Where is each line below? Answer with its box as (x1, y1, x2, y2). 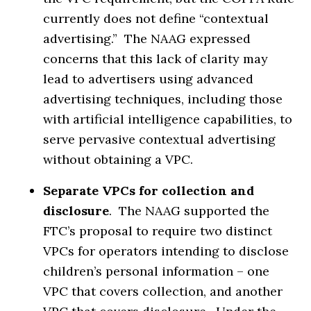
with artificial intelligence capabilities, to (43, 110, 293, 127)
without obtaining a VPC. (43, 151, 194, 167)
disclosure (43, 202, 110, 219)
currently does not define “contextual (43, 10, 269, 26)
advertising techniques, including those (43, 90, 283, 107)
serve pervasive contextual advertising (43, 131, 276, 147)
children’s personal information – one (43, 262, 270, 279)
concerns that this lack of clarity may (43, 50, 269, 67)
